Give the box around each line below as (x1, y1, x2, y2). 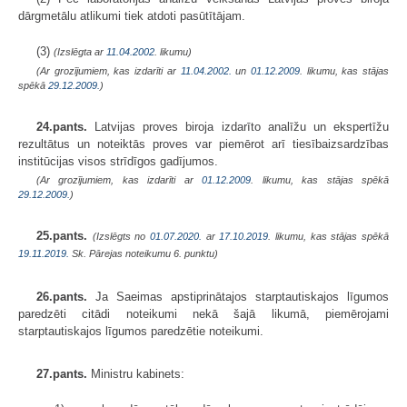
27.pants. (36, 366, 87, 381)
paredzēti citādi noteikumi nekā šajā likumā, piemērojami (18, 306, 389, 321)
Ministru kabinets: (87, 366, 184, 381)
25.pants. (36, 228, 87, 243)
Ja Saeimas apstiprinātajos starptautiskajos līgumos (87, 289, 389, 303)
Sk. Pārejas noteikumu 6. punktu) (69, 247, 218, 259)
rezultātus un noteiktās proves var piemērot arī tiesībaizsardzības (18, 136, 389, 151)
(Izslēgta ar (54, 45, 106, 57)
